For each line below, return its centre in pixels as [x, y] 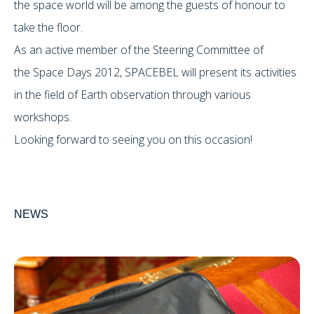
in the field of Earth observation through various [132, 94]
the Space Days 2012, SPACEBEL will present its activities [155, 72]
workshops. [43, 117]
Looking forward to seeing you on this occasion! [133, 139]
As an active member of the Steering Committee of [139, 49]
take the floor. [48, 27]
